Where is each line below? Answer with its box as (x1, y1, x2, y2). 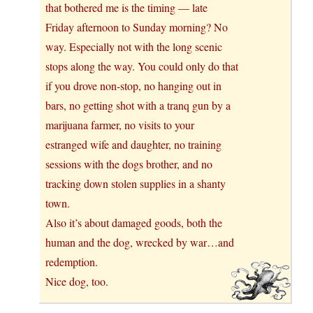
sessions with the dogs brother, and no (45, 156, 212, 171)
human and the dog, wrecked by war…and (45, 234, 234, 249)
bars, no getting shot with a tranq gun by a (45, 97, 231, 112)
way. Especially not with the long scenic (45, 38, 222, 54)
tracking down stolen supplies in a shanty (45, 175, 226, 191)
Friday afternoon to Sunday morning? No (45, 19, 228, 34)
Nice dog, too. (45, 273, 108, 289)
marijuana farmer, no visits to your (45, 117, 194, 132)
